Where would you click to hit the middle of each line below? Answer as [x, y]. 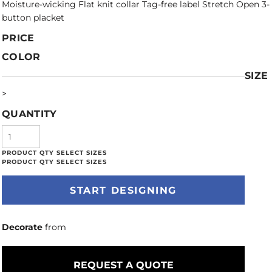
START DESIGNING [123, 191]
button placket [33, 18]
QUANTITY [29, 114]
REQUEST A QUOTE [123, 265]
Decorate [22, 227]
